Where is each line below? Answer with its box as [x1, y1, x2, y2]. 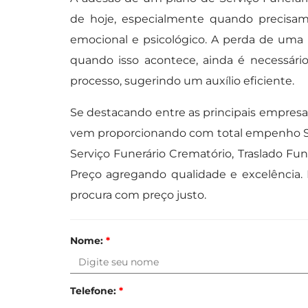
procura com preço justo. [70, 188, 206, 202]
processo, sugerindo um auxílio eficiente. [70, 74, 294, 88]
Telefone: [70, 285, 119, 298]
